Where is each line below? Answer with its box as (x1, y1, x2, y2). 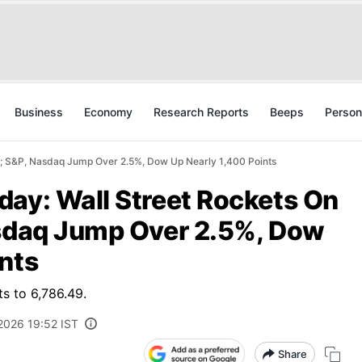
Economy (84, 105, 133, 119)
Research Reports (154, 105, 249, 119)
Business (15, 105, 63, 119)
